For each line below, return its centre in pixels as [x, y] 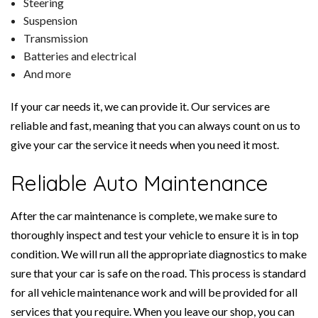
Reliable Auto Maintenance [139, 183]
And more [47, 74]
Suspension [50, 21]
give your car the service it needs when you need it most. [145, 145]
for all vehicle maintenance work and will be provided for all [154, 292]
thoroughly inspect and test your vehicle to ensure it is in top [155, 235]
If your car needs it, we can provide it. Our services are [140, 106]
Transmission [55, 38]
